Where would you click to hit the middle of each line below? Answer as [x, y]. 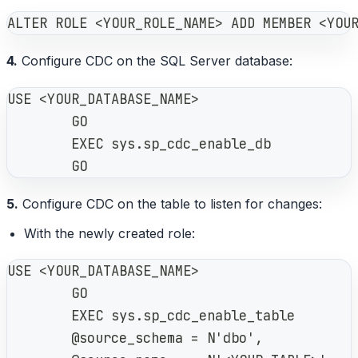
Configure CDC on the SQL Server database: [155, 61]
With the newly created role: [109, 233]
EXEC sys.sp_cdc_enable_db [139, 143]
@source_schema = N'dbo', [135, 338]
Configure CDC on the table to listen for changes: [170, 204]
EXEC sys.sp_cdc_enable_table [151, 316]
